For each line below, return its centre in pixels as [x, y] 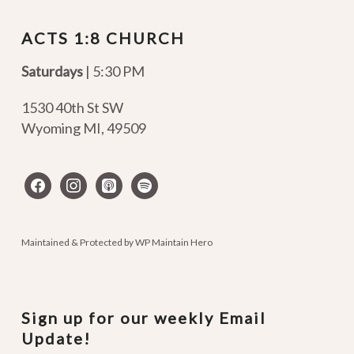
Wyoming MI [61, 128]
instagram [90, 183]
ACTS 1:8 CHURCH [103, 38]
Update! [56, 339]
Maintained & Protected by [78, 243]
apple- [114, 183]
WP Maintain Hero [173, 243]
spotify [152, 183]
